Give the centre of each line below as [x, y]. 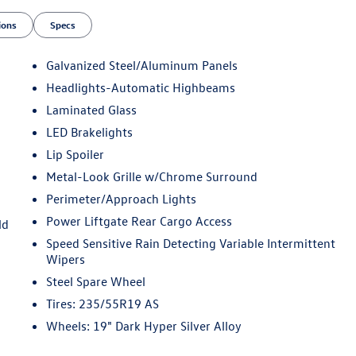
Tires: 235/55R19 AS [103, 303]
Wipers [66, 259]
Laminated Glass [92, 109]
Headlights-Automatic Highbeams [141, 87]
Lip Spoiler [75, 154]
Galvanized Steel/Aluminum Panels [142, 65]
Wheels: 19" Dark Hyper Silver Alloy [144, 325]
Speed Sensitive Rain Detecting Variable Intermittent [191, 243]
